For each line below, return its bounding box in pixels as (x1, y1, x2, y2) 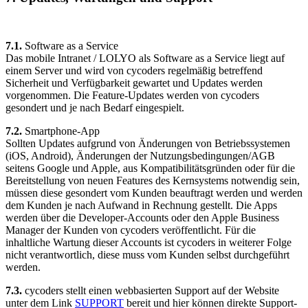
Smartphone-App (25, 124, 100, 137)
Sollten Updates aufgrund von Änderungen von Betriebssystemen (5, 137, 290, 149)
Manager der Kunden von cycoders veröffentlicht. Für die (5, 223, 256, 236)
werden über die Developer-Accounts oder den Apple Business (5, 211, 279, 223)
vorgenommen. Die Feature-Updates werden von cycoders (5, 89, 259, 101)
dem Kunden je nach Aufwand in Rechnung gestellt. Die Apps (5, 199, 277, 211)
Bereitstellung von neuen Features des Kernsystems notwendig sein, (5, 174, 300, 186)
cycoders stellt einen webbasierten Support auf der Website (25, 284, 279, 296)
